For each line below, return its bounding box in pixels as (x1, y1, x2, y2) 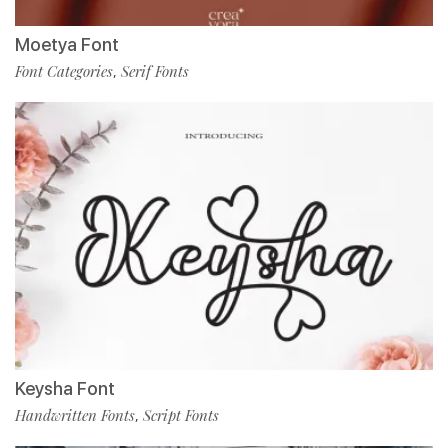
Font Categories (15, 61, 113, 82)
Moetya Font (15, 34, 119, 56)
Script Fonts (143, 405, 219, 426)
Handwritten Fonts (15, 405, 135, 426)
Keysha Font (15, 378, 115, 400)
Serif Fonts (121, 61, 189, 82)
